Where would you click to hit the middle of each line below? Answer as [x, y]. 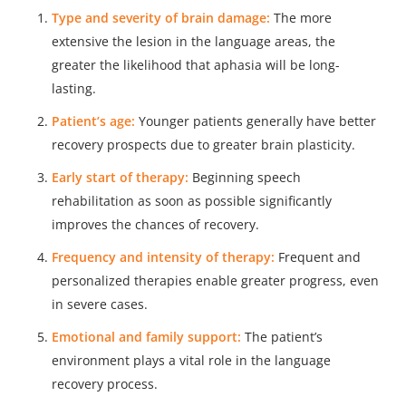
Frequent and [317, 256]
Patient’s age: [93, 121]
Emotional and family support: [146, 336]
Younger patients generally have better [255, 121]
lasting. [73, 88]
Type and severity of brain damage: [160, 17]
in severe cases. [99, 304]
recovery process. [104, 383]
